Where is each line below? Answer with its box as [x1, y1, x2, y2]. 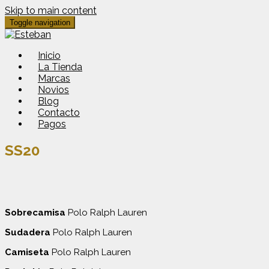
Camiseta [5, 246, 49, 258]
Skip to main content [5, 5, 97, 16]
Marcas [38, 73, 70, 84]
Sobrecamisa [5, 207, 65, 218]
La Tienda [38, 61, 82, 73]
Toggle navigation [10, 18, 70, 27]
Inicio [38, 50, 61, 61]
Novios [38, 84, 69, 95]
